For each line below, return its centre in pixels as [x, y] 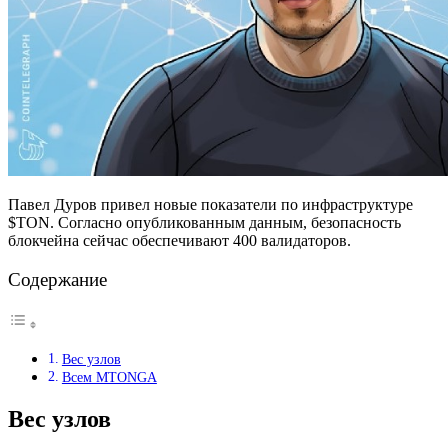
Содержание [57, 279]
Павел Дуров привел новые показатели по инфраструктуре [210, 204]
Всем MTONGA [109, 377]
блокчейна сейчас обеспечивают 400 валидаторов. [179, 240]
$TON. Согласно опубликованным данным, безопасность [204, 222]
